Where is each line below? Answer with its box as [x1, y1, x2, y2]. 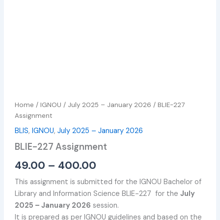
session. [91, 200, 119, 210]
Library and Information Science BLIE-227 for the [15, 189, 181, 198]
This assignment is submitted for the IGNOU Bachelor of [15, 177, 202, 187]
